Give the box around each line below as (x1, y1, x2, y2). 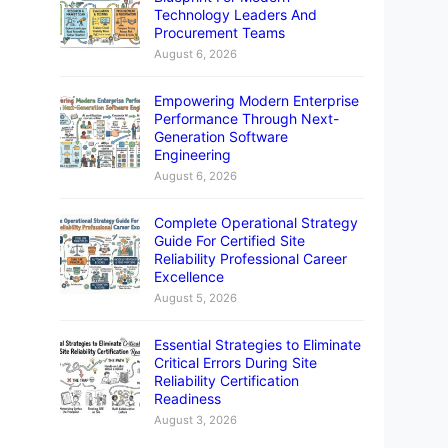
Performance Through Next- (154, 109, 339, 127)
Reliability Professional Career (154, 249, 347, 267)
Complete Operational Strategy (154, 213, 358, 231)
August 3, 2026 (154, 412, 237, 427)
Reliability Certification (154, 371, 299, 389)
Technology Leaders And (154, 5, 317, 23)
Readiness (154, 389, 221, 407)
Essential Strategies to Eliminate (154, 335, 361, 353)
